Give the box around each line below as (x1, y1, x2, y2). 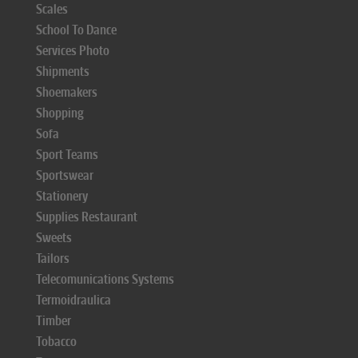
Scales (36, 2, 68, 17)
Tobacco (36, 334, 77, 349)
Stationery (36, 189, 88, 204)
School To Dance (36, 22, 117, 38)
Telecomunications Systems (36, 272, 174, 287)
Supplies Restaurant (36, 209, 137, 225)
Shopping (36, 105, 84, 121)
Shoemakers (36, 85, 97, 100)
